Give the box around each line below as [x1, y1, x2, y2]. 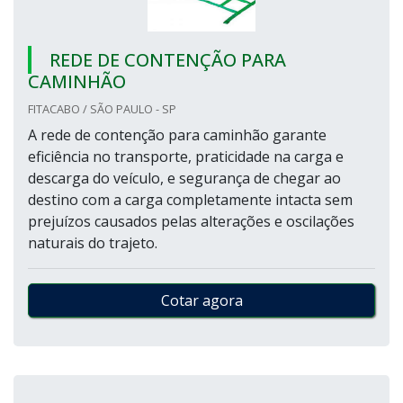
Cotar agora [160, 291, 243, 310]
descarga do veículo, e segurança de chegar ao [28, 168, 341, 188]
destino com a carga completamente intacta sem [28, 190, 353, 210]
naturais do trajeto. [28, 233, 157, 253]
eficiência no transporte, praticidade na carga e [28, 147, 344, 166]
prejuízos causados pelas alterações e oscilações [28, 211, 354, 231]
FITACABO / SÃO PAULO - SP [28, 101, 176, 117]
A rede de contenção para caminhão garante [28, 125, 327, 145]
